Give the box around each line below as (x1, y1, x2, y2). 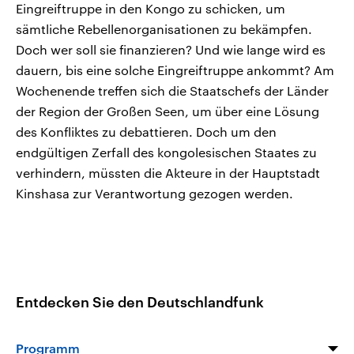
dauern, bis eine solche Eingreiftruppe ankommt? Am (16, 62, 334, 77)
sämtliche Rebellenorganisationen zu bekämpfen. (16, 21, 312, 36)
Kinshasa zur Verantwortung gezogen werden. (16, 185, 293, 201)
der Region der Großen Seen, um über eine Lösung (16, 103, 319, 119)
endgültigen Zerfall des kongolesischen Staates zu (16, 144, 317, 160)
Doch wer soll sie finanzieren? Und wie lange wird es (16, 41, 326, 57)
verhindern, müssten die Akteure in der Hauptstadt (16, 164, 320, 180)
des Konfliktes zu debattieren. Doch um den (16, 123, 277, 139)
